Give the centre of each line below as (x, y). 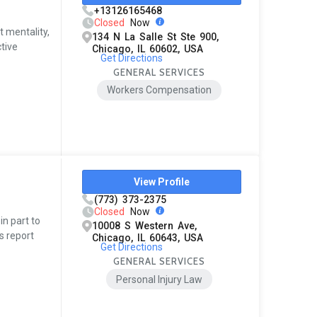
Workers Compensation (160, 90)
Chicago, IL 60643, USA (148, 237)
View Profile (162, 181)
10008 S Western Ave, (145, 225)
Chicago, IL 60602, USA (148, 48)
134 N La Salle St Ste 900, (156, 36)
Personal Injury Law (160, 279)
